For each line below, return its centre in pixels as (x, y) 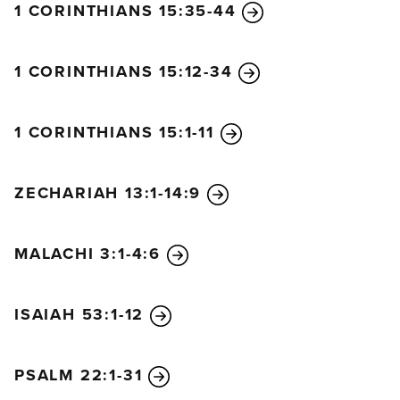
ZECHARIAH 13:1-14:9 (111, 193)
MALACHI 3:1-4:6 (91, 254)
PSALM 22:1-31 (82, 375)
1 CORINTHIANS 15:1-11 (117, 133)
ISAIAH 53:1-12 (82, 315)
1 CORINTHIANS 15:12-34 (127, 72)
